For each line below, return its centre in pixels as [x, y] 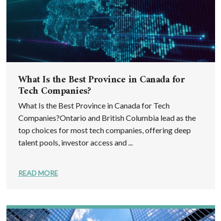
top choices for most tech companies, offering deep [104, 130]
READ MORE [38, 173]
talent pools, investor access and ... [75, 142]
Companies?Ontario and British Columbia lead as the [107, 117]
